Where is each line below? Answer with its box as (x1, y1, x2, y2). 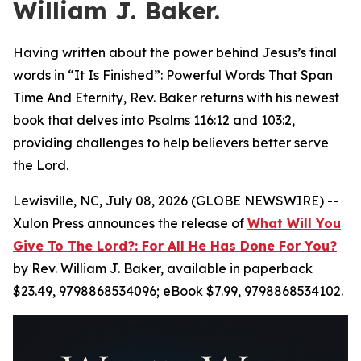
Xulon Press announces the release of (13, 215, 247, 231)
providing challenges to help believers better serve (13, 135, 329, 151)
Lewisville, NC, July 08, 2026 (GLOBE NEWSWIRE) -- (13, 193, 338, 209)
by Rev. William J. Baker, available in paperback (13, 260, 313, 276)
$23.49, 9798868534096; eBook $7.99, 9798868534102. (13, 283, 343, 299)
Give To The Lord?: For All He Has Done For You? (13, 238, 337, 254)
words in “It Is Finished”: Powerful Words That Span (13, 67, 333, 83)
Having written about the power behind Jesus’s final (13, 44, 337, 60)
